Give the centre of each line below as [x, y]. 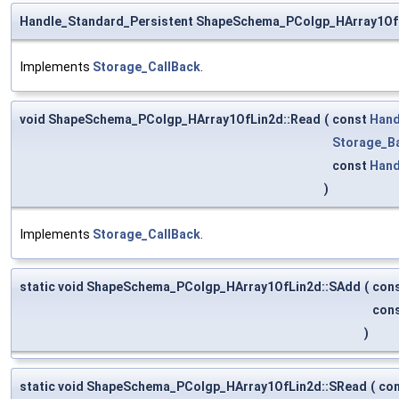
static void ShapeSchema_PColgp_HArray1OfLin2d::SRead [193, 387]
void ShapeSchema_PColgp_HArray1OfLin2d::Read [170, 120]
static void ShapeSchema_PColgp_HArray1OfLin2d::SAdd [190, 287]
